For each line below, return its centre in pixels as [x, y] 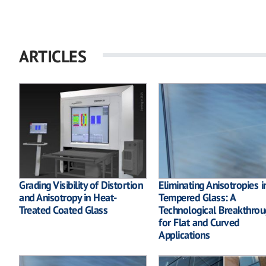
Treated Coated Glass [63, 210]
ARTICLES [53, 56]
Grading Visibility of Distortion [81, 185]
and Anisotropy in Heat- [68, 198]
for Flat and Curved [199, 223]
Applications [184, 235]
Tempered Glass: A [197, 198]
